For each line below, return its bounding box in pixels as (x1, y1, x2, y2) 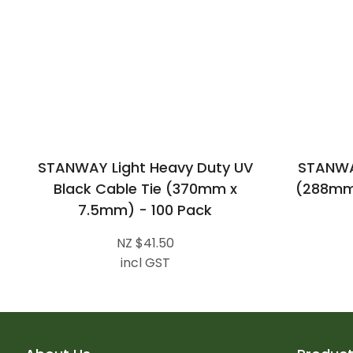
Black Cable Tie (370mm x (53, 179, 237, 199)
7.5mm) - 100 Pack (78, 200, 212, 220)
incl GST (120, 254, 170, 272)
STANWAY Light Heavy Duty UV (37, 158, 253, 177)
